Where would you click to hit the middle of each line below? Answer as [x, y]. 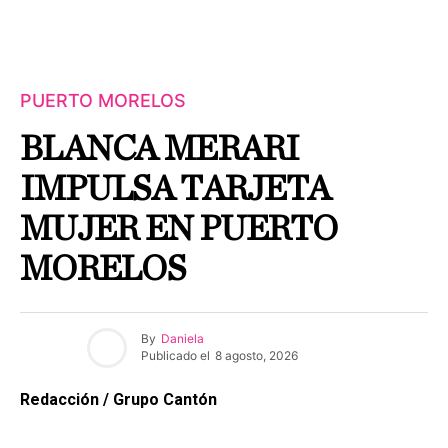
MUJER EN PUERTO [179, 228]
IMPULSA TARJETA [175, 188]
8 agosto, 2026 [256, 356]
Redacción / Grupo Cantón [118, 399]
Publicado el [175, 356]
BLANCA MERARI [160, 148]
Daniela [182, 339]
